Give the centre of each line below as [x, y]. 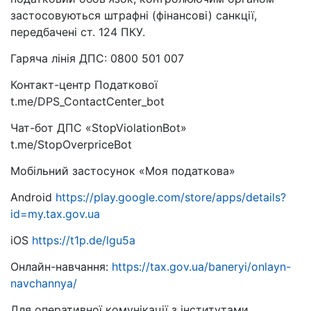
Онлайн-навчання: [61, 267]
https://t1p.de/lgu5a [84, 241]
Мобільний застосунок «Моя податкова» [123, 171]
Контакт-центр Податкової [84, 85]
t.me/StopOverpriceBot [71, 145]
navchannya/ [44, 284]
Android [33, 197]
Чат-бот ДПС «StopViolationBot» [99, 128]
